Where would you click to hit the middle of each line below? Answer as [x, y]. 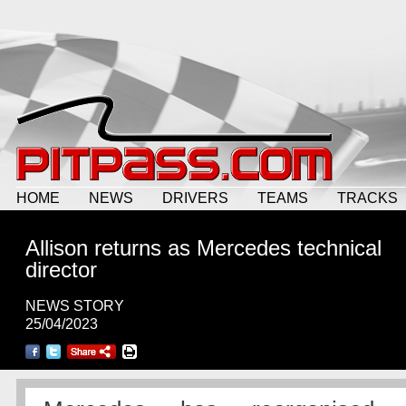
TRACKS [367, 198]
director [61, 270]
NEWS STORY [75, 306]
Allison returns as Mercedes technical [203, 248]
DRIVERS [195, 198]
